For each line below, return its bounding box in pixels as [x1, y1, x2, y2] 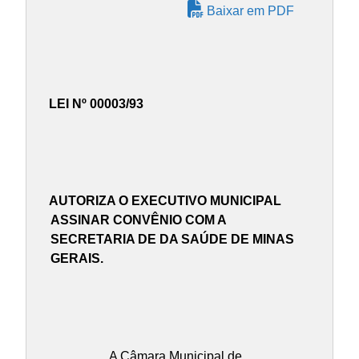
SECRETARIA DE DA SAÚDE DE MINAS [50, 232, 294, 247]
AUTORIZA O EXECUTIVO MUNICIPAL [48, 194, 281, 208]
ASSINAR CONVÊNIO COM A [50, 213, 226, 228]
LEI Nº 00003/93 [48, 96, 143, 111]
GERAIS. [50, 252, 103, 266]
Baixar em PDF [204, 4, 294, 18]
